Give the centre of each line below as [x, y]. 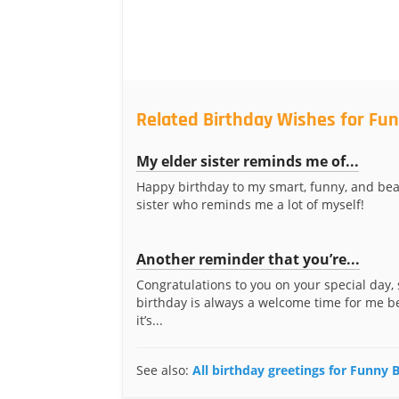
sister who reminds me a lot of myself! [250, 204]
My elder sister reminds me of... [248, 161]
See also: [164, 370]
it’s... [150, 320]
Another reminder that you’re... [248, 259]
